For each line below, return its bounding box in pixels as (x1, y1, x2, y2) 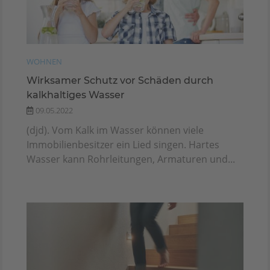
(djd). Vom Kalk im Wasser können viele (27, 123, 204, 137)
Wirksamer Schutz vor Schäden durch (27, 74, 213, 86)
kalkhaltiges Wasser (27, 89, 125, 101)
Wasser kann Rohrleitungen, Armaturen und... (27, 152, 235, 166)
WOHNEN (27, 55, 62, 67)
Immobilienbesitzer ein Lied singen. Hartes (27, 137, 219, 151)
